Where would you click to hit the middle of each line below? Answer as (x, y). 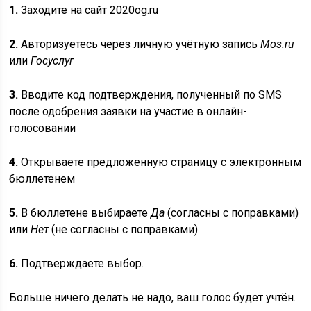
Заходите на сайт (64, 10)
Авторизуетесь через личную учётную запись (140, 44)
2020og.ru (134, 10)
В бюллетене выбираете (85, 213)
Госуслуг (53, 61)
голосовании (43, 128)
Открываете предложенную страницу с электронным (160, 162)
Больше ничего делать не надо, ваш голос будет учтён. (153, 297)
